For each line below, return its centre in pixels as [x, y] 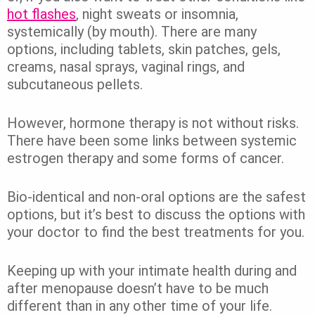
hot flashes [41, 14]
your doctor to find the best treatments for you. [156, 232]
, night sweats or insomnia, [157, 14]
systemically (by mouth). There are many [132, 32]
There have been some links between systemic [152, 141]
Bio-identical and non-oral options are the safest [156, 197]
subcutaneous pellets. [75, 85]
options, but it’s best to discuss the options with [156, 215]
